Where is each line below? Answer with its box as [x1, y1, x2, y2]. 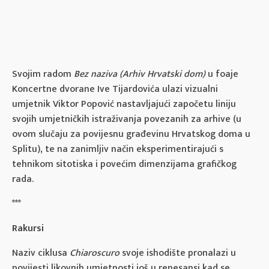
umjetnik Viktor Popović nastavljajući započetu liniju [12, 95, 236, 112]
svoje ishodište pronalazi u [119, 244, 236, 261]
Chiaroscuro [70, 244, 119, 261]
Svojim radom [12, 65, 74, 82]
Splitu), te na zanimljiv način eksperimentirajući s [12, 141, 223, 157]
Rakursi [12, 220, 44, 237]
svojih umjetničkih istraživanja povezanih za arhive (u [12, 110, 241, 127]
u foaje [205, 65, 238, 82]
